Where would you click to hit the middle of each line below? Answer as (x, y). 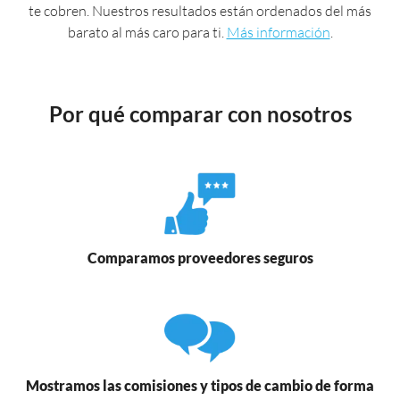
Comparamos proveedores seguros (200, 257)
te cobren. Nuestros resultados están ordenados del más (200, 11)
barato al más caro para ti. (147, 33)
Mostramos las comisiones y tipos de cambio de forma (200, 385)
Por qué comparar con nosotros (200, 114)
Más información (278, 33)
